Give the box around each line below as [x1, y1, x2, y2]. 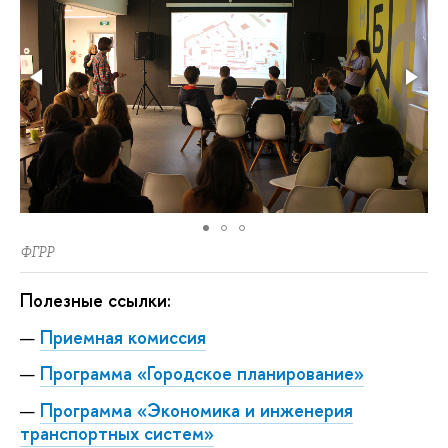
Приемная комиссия [40, 324, 206, 350]
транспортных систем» [20, 420, 214, 446]
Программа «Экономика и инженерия [40, 397, 353, 423]
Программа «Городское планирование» [40, 361, 364, 387]
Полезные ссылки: [20, 287, 171, 313]
